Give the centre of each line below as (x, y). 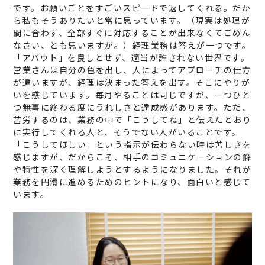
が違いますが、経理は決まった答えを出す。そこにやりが (132, 82)
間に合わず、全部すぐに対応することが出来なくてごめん (132, 32)
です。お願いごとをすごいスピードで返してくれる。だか (132, 7)
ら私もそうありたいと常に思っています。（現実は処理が (132, 20)
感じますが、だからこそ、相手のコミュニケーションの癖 (132, 156)
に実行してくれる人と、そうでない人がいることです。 (127, 132)
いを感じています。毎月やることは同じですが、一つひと (132, 94)
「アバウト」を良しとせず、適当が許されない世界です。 (132, 57)
